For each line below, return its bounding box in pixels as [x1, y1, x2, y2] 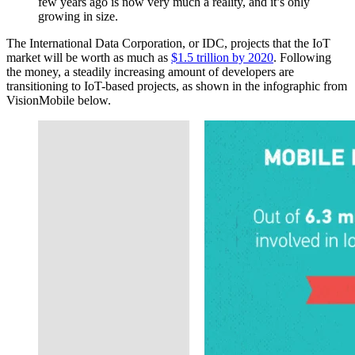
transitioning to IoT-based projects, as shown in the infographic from [6, 79, 347, 94]
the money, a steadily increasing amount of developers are [6, 65, 294, 79]
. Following [273, 51, 331, 65]
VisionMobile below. [6, 94, 111, 108]
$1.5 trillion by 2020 [171, 51, 273, 65]
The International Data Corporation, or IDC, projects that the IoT [6, 36, 330, 51]
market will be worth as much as [6, 51, 171, 65]
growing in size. [38, 10, 118, 24]
